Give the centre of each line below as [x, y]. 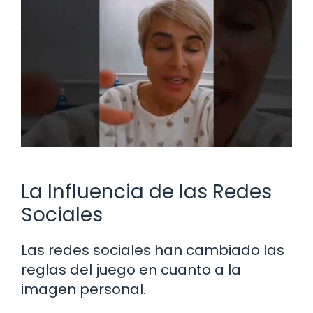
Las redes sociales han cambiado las [153, 250]
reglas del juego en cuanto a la [131, 269]
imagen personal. [83, 289]
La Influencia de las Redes [146, 191]
